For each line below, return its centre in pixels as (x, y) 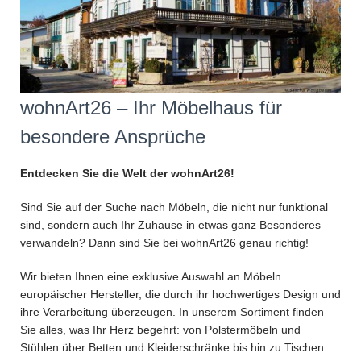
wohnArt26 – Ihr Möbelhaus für (151, 108)
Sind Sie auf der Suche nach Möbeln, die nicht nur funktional (174, 207)
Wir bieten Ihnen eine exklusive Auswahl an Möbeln (151, 276)
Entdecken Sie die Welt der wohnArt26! (127, 173)
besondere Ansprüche (113, 137)
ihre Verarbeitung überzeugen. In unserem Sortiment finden (172, 311)
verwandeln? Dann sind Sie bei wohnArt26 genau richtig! (164, 242)
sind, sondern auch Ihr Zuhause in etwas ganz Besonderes (170, 224)
